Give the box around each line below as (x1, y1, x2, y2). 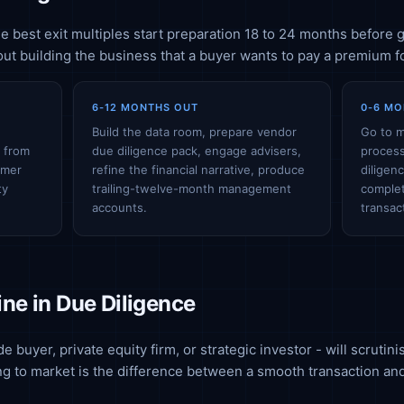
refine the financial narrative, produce (92, 162, 306, 177)
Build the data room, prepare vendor (92, 124, 298, 139)
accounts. (92, 200, 148, 215)
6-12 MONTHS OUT (92, 101, 199, 114)
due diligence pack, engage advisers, (92, 143, 302, 158)
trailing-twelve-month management (92, 181, 292, 196)
